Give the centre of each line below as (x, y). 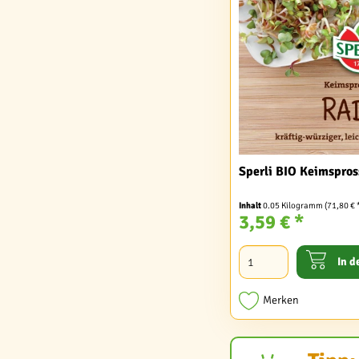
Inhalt (251, 206)
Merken (281, 301)
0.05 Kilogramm (294, 206)
